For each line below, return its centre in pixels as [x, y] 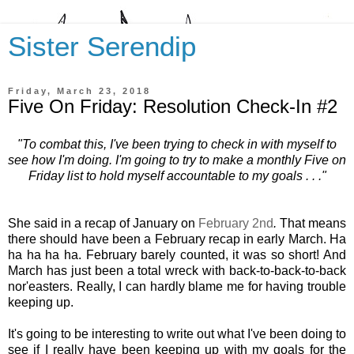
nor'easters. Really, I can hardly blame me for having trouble [177, 286]
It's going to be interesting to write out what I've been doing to [177, 333]
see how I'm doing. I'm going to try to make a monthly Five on [177, 160]
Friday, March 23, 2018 [79, 91]
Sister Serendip [102, 47]
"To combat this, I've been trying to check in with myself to [177, 144]
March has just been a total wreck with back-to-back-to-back [177, 270]
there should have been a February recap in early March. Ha [177, 239]
